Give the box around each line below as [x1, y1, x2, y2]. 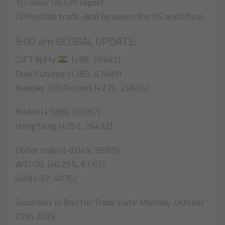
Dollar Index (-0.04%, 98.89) [15, 143, 119, 157]
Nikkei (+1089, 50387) [15, 105, 100, 119]
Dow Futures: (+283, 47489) [15, 67, 122, 81]
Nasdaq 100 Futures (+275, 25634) [15, 81, 148, 95]
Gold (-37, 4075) [15, 171, 76, 185]
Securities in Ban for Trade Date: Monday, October [15, 195, 204, 209]
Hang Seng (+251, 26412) [15, 119, 113, 133]
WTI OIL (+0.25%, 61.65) [15, 157, 105, 171]
